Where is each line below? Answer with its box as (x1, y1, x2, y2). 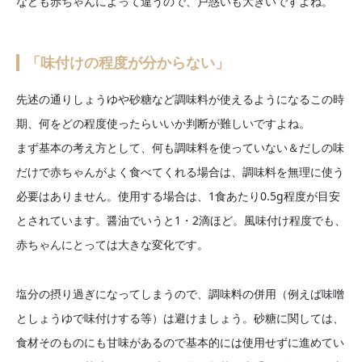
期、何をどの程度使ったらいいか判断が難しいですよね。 (16, 115, 310, 131)
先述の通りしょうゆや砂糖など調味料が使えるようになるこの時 (16, 90, 344, 107)
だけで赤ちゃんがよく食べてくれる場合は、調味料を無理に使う (16, 163, 344, 179)
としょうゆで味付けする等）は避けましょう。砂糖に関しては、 (16, 309, 344, 326)
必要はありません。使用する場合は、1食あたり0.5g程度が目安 (16, 187, 340, 204)
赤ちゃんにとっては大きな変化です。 (16, 236, 208, 252)
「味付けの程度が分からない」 (26, 52, 229, 72)
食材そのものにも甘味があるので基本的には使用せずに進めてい (16, 334, 344, 350)
